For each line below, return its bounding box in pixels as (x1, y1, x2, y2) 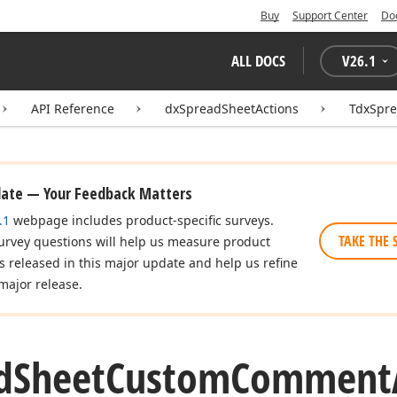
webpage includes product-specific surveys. (10, 212, 274, 229)
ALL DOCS (231, 51, 285, 71)
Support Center (292, 8, 368, 23)
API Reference (31, 100, 114, 117)
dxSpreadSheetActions (165, 100, 299, 117)
